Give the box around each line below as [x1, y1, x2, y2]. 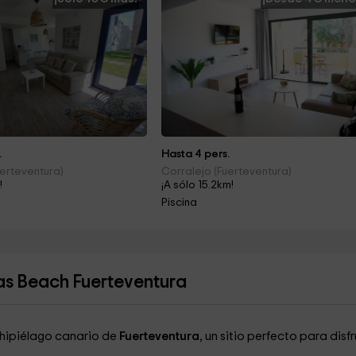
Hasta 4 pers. [161, 149, 230, 160]
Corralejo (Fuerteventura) [161, 166, 292, 177]
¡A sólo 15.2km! [161, 180, 234, 191]
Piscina [161, 197, 198, 208]
